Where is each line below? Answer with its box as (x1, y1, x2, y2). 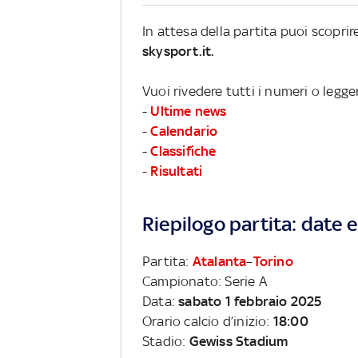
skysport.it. (142, 42, 215, 59)
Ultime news (150, 102, 227, 119)
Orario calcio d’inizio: (142, 312, 273, 329)
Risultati (150, 162, 203, 179)
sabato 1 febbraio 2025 (178, 292, 322, 309)
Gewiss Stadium (189, 332, 288, 349)
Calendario (150, 122, 218, 139)
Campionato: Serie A (142, 272, 267, 289)
